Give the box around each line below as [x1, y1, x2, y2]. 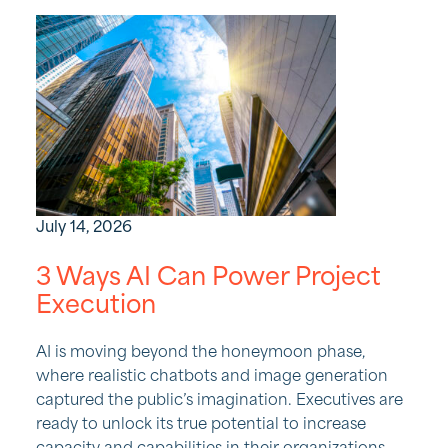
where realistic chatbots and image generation [36, 369, 388, 386]
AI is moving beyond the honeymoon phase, [36, 345, 365, 362]
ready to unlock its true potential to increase [36, 417, 366, 434]
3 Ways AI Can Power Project [36, 266, 381, 292]
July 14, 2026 [36, 220, 132, 237]
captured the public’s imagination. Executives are [36, 393, 403, 410]
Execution [36, 294, 156, 320]
